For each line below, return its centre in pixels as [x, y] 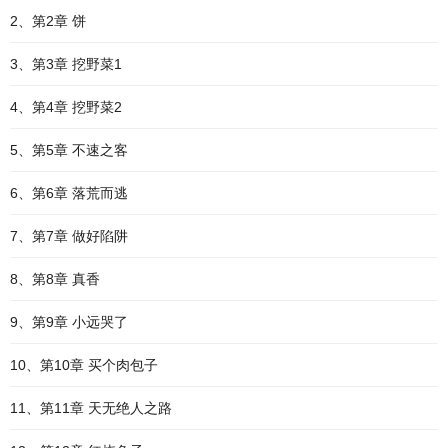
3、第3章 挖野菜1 [66, 64]
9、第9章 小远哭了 [69, 322]
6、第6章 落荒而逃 [69, 193]
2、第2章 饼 [48, 21]
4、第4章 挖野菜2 [66, 107]
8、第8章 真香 [55, 279]
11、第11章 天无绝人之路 [91, 408]
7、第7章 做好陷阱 [69, 236]
